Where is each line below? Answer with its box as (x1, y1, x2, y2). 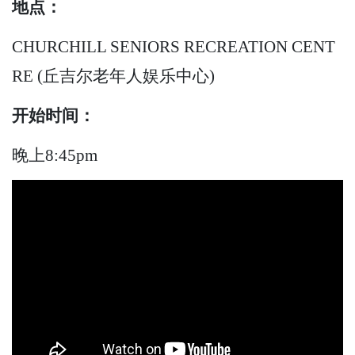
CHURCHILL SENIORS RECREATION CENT (12, 37, 335, 56)
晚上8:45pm (12, 145, 97, 164)
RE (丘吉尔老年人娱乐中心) (12, 67, 215, 86)
